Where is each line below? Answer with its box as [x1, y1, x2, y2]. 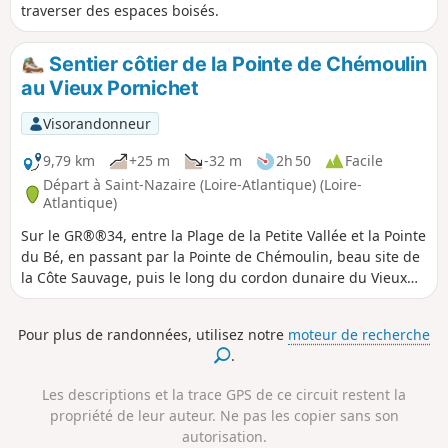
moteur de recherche [288, 325, 430, 345]
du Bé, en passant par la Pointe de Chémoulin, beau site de [21, 246, 420, 266]
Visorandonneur [42, 113, 151, 133]
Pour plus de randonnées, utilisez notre [18, 325, 288, 345]
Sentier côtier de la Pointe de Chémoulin [44, 51, 427, 76]
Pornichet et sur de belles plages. [21, 288, 246, 308]
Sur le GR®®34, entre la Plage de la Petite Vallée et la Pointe [21, 225, 426, 245]
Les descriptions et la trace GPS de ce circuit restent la [42, 384, 406, 404]
